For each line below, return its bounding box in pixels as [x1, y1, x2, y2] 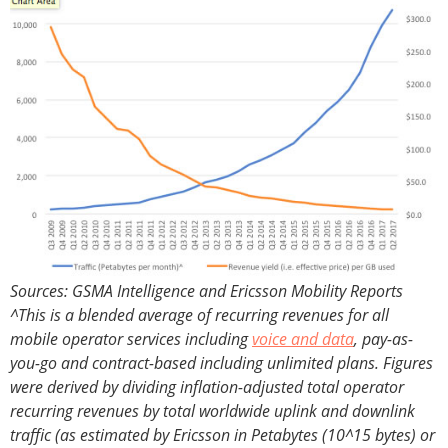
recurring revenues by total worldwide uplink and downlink [10, 400, 415, 423]
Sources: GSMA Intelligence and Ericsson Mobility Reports [10, 280, 403, 303]
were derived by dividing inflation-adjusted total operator [10, 376, 404, 399]
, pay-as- [354, 328, 413, 351]
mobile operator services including [10, 328, 252, 351]
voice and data [252, 328, 354, 351]
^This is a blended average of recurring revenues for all [10, 304, 389, 327]
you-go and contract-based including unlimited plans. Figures [10, 352, 433, 375]
